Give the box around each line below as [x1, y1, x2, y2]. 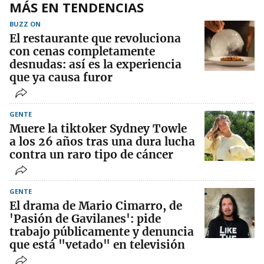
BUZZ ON [9, 19, 41, 28]
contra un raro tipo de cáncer [9, 147, 173, 161]
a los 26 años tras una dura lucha [9, 134, 195, 148]
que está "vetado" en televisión [9, 237, 185, 252]
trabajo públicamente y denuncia [9, 224, 194, 239]
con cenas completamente [9, 44, 155, 58]
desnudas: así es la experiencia [9, 57, 181, 71]
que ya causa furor [9, 70, 113, 84]
